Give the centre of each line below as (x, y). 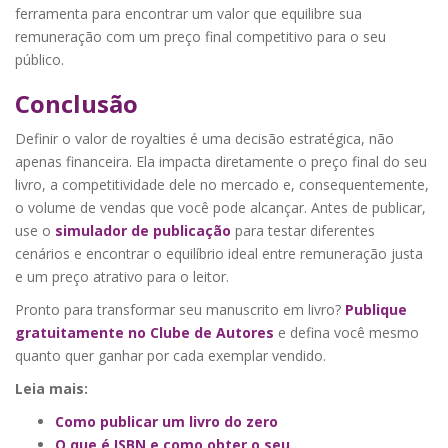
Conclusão (76, 103)
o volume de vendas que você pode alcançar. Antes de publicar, (220, 207)
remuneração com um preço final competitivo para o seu (200, 36)
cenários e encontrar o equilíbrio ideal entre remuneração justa (219, 253)
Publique (376, 309)
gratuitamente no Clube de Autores (144, 332)
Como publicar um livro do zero (166, 421)
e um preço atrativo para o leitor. (122, 276)
